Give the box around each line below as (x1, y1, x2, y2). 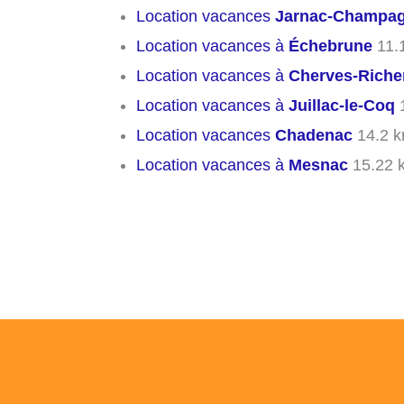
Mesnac (289, 156, 348, 175)
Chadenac (275, 126, 353, 145)
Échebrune (289, 37, 372, 56)
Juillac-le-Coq (289, 96, 395, 115)
